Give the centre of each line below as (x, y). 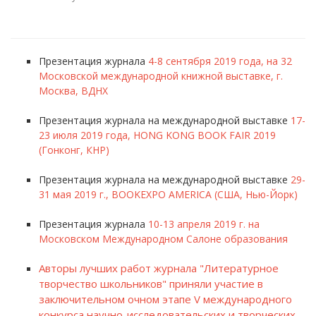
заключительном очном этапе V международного (165, 299)
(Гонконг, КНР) (74, 150)
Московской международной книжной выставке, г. (161, 76)
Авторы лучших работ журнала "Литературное (159, 268)
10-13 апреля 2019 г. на (204, 224)
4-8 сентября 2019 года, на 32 (220, 61)
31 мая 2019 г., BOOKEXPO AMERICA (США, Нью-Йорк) (168, 194)
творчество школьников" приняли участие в (151, 284)
